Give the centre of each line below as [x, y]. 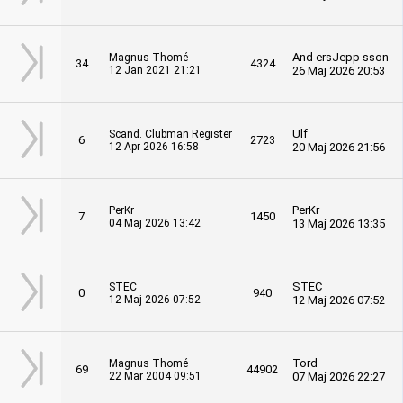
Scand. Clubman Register [170, 134]
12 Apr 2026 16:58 [154, 147]
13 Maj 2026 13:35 [339, 224]
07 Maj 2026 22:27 [339, 376]
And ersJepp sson [340, 57]
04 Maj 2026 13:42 [155, 223]
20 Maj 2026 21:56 [339, 147]
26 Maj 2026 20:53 [339, 71]
